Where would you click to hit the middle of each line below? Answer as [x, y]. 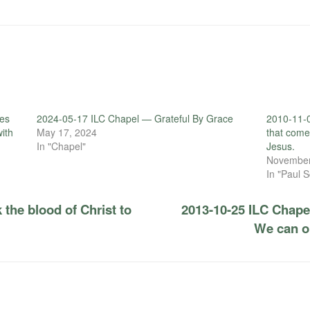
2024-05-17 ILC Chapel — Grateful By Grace [135, 118]
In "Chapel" [61, 146]
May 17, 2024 [66, 132]
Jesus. [281, 146]
